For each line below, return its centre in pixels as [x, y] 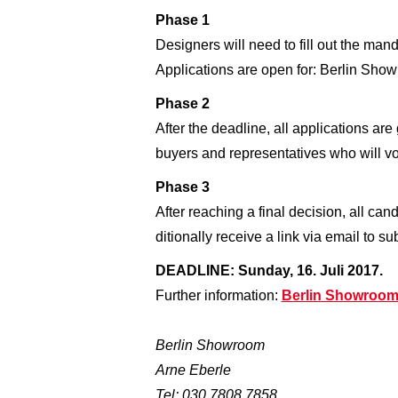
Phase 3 [182, 187]
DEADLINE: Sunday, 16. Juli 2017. [269, 270]
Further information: [218, 295]
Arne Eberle [193, 370]
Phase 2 [182, 103]
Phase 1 [182, 20]
